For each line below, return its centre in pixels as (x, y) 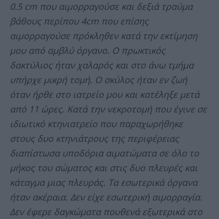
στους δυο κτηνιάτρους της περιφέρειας (94, 139)
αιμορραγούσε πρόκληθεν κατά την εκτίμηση (104, 36)
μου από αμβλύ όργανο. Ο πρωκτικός (88, 51)
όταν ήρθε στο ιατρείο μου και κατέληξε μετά (105, 95)
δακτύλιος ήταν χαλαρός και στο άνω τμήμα (102, 65)
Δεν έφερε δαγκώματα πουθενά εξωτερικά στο (106, 212)
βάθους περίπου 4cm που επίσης (79, 21)
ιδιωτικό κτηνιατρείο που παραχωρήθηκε (96, 124)
